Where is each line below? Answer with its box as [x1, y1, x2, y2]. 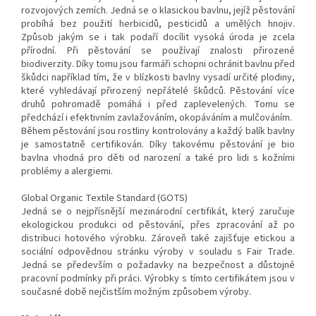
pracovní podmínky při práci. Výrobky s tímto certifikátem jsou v [21, 271, 295, 286]
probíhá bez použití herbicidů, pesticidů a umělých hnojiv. [21, 16, 295, 31]
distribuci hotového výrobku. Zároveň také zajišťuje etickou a [21, 231, 295, 245]
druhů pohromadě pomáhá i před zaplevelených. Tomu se [21, 97, 295, 111]
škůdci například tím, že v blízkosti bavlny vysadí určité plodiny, [21, 70, 295, 85]
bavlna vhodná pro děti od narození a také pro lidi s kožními [21, 150, 295, 165]
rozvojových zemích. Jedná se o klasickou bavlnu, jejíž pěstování [21, 3, 295, 18]
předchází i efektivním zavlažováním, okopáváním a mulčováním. [21, 110, 292, 125]
